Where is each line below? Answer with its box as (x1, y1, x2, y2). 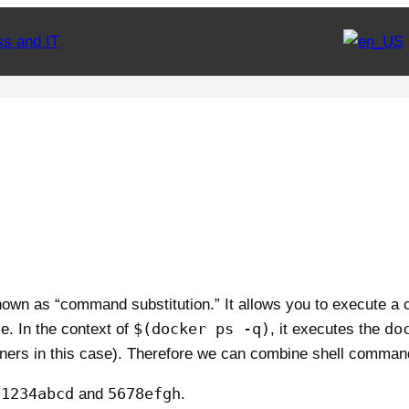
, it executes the (270, 320, 384, 339)
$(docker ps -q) (133, 320, 270, 339)
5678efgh (108, 384, 181, 404)
